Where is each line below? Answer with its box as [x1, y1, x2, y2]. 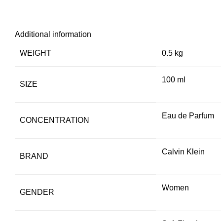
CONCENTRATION [20, 115, 89, 124]
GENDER [20, 187, 54, 196]
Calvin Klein [162, 147, 205, 156]
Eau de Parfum [162, 111, 214, 120]
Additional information [15, 30, 91, 38]
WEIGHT [20, 48, 51, 57]
